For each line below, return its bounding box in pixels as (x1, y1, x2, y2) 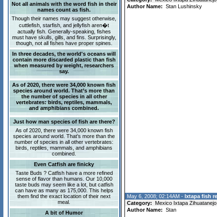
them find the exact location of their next (17, 193, 110, 199)
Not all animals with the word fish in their (11, 1, 117, 7)
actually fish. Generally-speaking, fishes (17, 29, 111, 34)
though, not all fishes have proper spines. (15, 40, 112, 46)
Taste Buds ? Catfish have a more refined (15, 170, 113, 176)
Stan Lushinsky (164, 3, 202, 9)
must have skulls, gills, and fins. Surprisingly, (12, 34, 116, 40)
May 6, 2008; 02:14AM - (126, 193, 185, 199)
